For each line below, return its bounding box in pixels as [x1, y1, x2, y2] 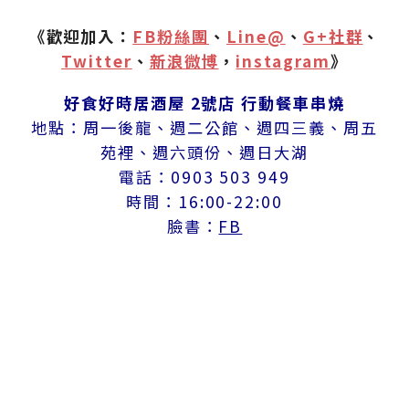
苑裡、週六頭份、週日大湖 [100, 141, 309, 164]
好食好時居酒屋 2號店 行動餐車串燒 [63, 91, 346, 115]
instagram [236, 49, 330, 73]
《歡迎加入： [28, 25, 133, 48]
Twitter [61, 49, 132, 73]
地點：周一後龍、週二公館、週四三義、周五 [31, 116, 378, 140]
